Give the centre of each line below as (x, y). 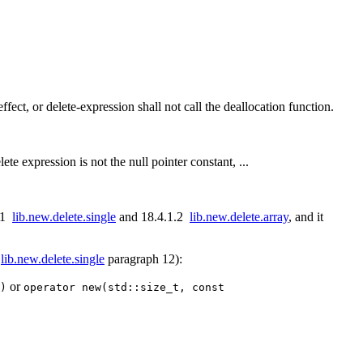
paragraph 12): (143, 259)
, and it (306, 217)
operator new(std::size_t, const (124, 288)
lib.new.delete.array (239, 217)
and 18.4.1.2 (153, 217)
